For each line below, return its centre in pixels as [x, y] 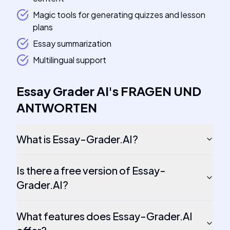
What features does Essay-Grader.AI [104, 216]
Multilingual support [70, 60]
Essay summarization [72, 43]
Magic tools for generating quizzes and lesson [119, 15]
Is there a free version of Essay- [91, 170]
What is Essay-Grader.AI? [77, 139]
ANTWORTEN [57, 107]
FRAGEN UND [161, 91]
